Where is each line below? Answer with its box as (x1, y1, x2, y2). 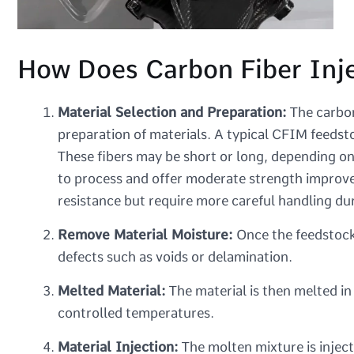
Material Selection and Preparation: (58, 104, 287, 120)
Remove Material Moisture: (58, 227, 233, 243)
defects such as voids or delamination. (58, 249, 292, 265)
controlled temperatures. (58, 305, 214, 321)
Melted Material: (58, 283, 166, 299)
